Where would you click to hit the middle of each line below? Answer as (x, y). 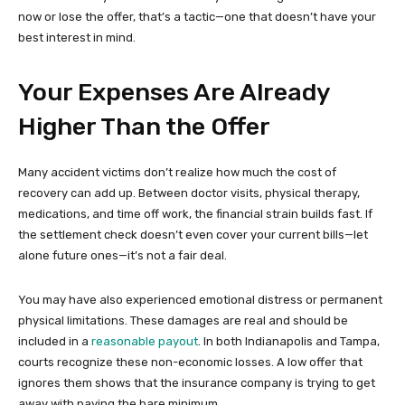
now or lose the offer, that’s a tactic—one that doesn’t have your (197, 17)
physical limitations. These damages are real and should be (183, 321)
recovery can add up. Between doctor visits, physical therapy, (189, 193)
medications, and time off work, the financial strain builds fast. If (195, 214)
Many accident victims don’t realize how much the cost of (177, 173)
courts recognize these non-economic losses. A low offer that (190, 363)
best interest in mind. (77, 38)
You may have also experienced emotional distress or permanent (200, 300)
